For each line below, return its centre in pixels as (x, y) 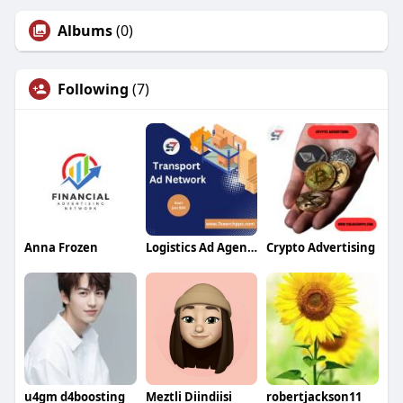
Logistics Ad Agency (252, 248)
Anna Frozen (61, 248)
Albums (85, 31)
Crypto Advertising (321, 248)
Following (93, 90)
